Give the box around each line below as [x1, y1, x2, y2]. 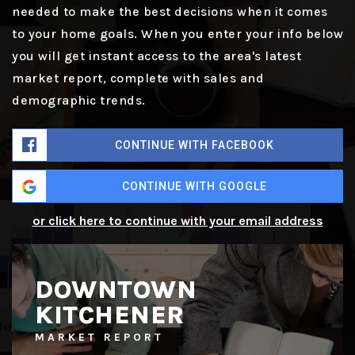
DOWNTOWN [35, 275, 197, 305]
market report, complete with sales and [12, 71, 264, 86]
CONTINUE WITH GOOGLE [121, 180, 267, 193]
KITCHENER [35, 300, 185, 330]
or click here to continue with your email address [32, 213, 323, 229]
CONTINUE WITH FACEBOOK [115, 139, 274, 152]
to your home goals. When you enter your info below [12, 26, 343, 42]
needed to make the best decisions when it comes [12, 4, 328, 20]
